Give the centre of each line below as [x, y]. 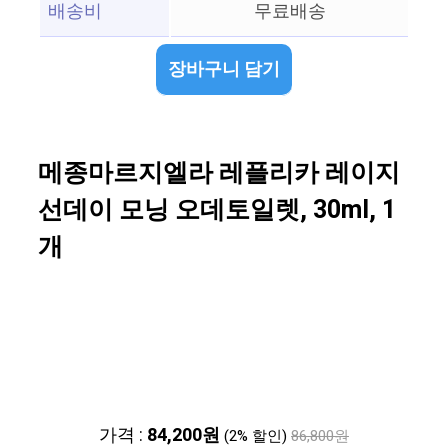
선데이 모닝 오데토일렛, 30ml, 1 [217, 211]
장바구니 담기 [224, 70]
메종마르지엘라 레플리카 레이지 [219, 174]
